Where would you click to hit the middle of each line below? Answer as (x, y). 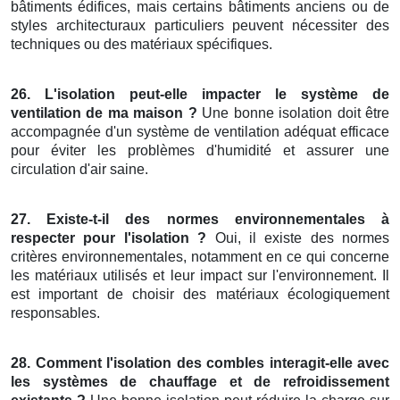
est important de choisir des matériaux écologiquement (200, 295)
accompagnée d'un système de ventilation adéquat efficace (200, 132)
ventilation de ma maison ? (104, 113)
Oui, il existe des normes (298, 238)
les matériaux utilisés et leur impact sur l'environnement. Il (200, 276)
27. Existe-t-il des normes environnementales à (200, 220)
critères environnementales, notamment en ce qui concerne (200, 257)
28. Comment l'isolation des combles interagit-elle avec (200, 363)
